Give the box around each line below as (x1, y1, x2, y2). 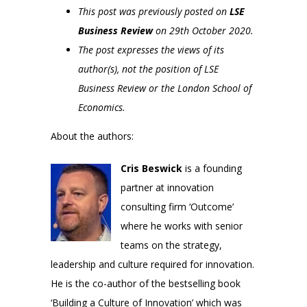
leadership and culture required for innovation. (51, 257, 254, 271)
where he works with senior (121, 219, 243, 232)
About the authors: (51, 130, 134, 143)
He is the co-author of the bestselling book (51, 276, 241, 290)
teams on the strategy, (121, 238, 222, 251)
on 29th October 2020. (153, 24, 254, 38)
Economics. (78, 101, 125, 114)
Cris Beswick (121, 161, 182, 175)
